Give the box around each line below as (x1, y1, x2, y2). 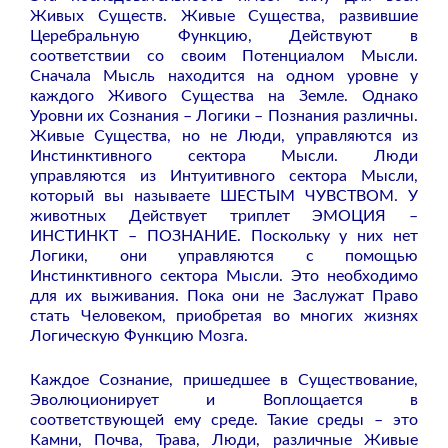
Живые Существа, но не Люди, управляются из (30, 128, 418, 145)
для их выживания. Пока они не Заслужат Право (30, 288, 418, 305)
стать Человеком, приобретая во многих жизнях (30, 308, 418, 325)
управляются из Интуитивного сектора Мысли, (30, 168, 418, 185)
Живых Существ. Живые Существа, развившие (30, 8, 418, 25)
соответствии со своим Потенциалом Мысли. (30, 48, 418, 65)
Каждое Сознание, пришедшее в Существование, (30, 372, 418, 389)
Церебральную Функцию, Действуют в (30, 28, 418, 45)
